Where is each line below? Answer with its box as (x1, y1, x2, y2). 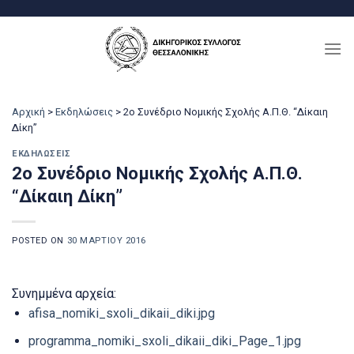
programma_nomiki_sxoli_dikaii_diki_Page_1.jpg (28, 333, 301, 348)
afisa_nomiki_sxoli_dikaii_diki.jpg (28, 306, 215, 322)
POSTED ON (12, 235, 67, 247)
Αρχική (12, 106, 45, 118)
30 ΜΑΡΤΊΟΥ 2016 (66, 235, 147, 247)
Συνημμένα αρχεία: (12, 286, 116, 302)
